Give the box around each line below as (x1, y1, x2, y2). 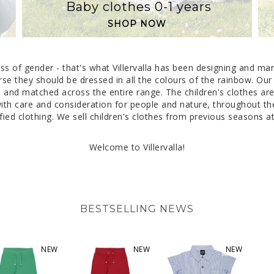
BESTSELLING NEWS (80, 202, 194, 215)
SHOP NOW (107, 18, 166, 29)
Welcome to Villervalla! (89, 141, 185, 153)
